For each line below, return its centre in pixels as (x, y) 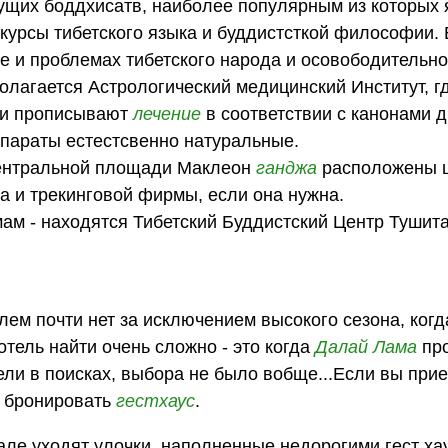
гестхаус (156, 401)
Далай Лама (366, 347)
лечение (167, 113)
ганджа (287, 167)
